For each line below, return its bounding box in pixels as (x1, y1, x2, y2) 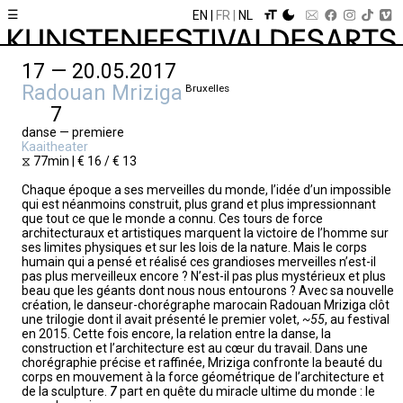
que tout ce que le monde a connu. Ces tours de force (22, 210, 323, 226)
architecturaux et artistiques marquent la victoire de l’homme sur (22, 225, 389, 240)
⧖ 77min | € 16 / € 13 (22, 153, 137, 168)
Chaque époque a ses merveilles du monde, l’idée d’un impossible (22, 182, 391, 197)
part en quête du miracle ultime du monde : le (117, 383, 375, 399)
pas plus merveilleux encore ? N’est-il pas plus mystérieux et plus (22, 268, 386, 283)
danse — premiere (22, 124, 124, 139)
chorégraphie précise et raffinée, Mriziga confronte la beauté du (22, 354, 382, 370)
